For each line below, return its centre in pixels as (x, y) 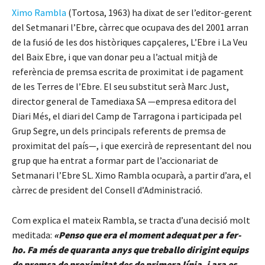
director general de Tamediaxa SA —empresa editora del (124, 101)
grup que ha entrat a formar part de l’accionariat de (115, 161)
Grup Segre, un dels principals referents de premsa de (119, 131)
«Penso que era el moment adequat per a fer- (146, 235)
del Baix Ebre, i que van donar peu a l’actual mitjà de (115, 57)
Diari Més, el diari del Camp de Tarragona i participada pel (127, 116)
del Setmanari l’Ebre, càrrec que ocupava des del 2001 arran (130, 28)
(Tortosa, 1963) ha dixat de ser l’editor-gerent (159, 13)
